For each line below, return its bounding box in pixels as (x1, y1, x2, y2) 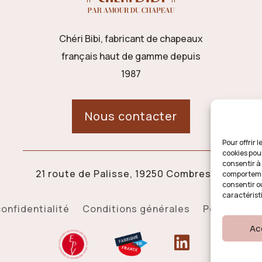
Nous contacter (85, 108, 177, 125)
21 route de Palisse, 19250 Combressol (36, 167, 226, 181)
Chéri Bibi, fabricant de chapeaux (58, 32, 203, 46)
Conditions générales (82, 202, 190, 215)
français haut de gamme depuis (61, 50, 201, 63)
